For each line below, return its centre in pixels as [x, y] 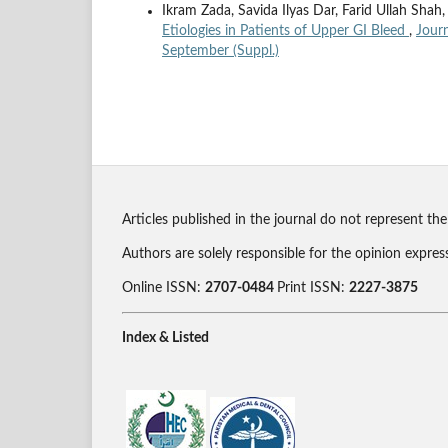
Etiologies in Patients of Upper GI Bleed [285, 31]
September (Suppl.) [220, 51]
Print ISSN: [313, 288]
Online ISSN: [163, 288]
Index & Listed [165, 338]
